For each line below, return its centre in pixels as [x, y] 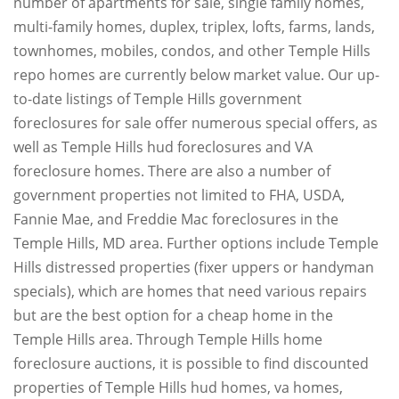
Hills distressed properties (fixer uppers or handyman [194, 267]
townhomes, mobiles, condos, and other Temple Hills [192, 51]
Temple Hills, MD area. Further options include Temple [196, 243]
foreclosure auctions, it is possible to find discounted [191, 363]
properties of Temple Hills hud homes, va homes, [178, 387]
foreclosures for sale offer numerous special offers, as [195, 123]
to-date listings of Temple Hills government [158, 99]
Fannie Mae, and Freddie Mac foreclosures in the [176, 219]
